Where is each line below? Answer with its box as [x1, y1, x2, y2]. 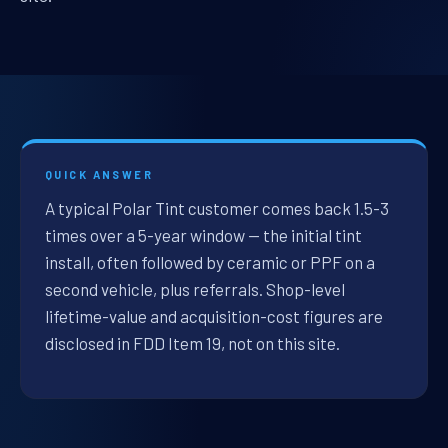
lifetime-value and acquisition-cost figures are [45, 306, 383, 326]
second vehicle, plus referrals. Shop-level [45, 279, 345, 299]
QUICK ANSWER [45, 168, 154, 181]
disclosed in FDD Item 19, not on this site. [45, 333, 340, 353]
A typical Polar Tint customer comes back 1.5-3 [45, 198, 389, 218]
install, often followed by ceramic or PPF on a [45, 252, 375, 272]
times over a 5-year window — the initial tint [45, 225, 362, 245]
